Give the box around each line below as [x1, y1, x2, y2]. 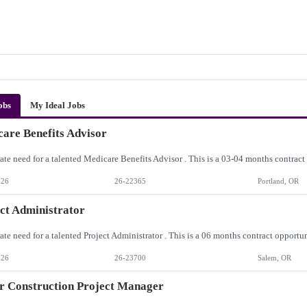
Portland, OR [257, 177, 299, 186]
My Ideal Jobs [30, 100, 86, 110]
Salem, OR [257, 253, 291, 262]
